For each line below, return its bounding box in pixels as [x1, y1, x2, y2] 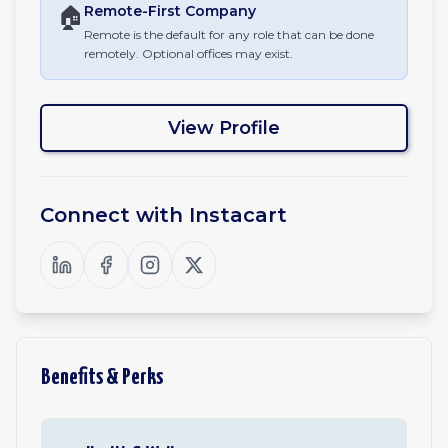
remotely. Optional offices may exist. [84, 46, 293, 61]
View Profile [168, 117, 280, 139]
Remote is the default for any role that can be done [84, 27, 374, 42]
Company [181, 2, 256, 20]
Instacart [189, 203, 287, 227]
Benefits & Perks [41, 366, 163, 389]
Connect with [40, 203, 189, 227]
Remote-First [84, 2, 181, 20]
